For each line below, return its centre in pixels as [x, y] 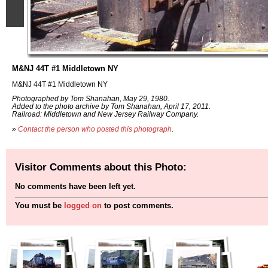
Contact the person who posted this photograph [95, 129]
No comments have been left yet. [75, 187]
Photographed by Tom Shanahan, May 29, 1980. [91, 99]
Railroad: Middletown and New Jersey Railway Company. [105, 114]
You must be [39, 206]
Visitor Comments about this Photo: [101, 167]
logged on [83, 206]
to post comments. [138, 206]
